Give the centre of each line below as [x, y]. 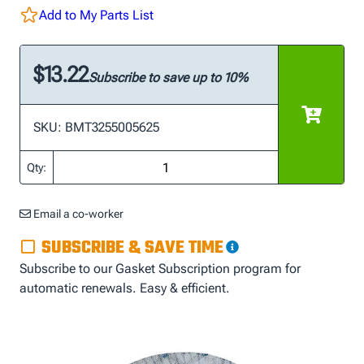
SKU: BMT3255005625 [96, 127]
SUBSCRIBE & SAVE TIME [132, 247]
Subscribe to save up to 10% [168, 78]
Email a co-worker [77, 214]
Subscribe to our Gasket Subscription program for [160, 269]
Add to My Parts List [96, 15]
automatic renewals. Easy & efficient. [125, 288]
